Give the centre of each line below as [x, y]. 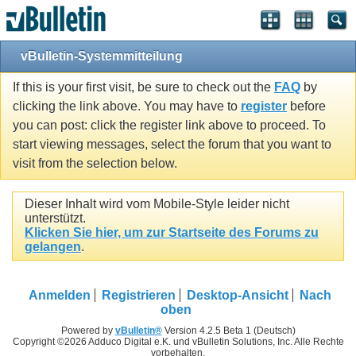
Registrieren [139, 295]
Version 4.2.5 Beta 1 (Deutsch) [228, 330]
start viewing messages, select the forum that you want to [172, 145]
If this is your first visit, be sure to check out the [143, 87]
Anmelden [60, 295]
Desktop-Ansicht [238, 295]
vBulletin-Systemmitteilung [102, 56]
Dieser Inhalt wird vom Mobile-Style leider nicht [157, 204]
